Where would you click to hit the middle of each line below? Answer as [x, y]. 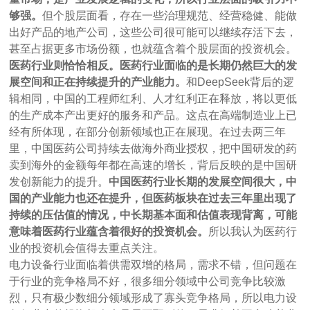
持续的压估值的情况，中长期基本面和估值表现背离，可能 [153, 215]
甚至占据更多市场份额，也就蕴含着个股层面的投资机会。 [153, 48]
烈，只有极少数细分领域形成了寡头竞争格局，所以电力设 [153, 298]
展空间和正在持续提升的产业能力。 [98, 82]
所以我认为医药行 [253, 231]
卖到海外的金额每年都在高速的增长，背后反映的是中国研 [153, 165]
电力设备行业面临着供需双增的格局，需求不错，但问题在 [153, 264]
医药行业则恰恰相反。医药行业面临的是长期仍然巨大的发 [153, 65]
